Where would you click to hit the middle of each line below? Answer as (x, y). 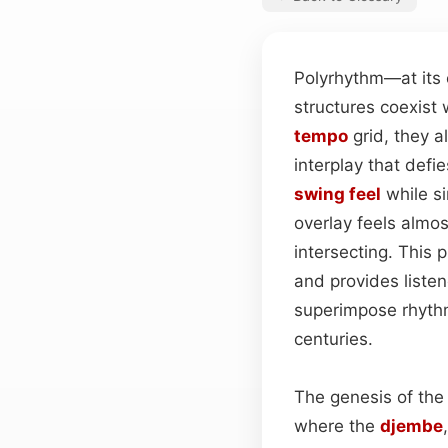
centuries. (333, 338)
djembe (411, 425)
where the (337, 425)
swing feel (337, 193)
